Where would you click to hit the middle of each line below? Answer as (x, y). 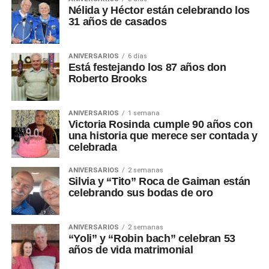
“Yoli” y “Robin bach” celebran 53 (152, 238)
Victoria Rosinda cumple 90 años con (160, 124)
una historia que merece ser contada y (163, 135)
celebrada (92, 147)
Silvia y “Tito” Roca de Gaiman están (159, 181)
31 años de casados (117, 21)
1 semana (144, 113)
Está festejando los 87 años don (147, 67)
